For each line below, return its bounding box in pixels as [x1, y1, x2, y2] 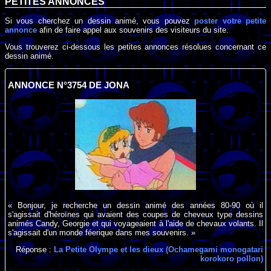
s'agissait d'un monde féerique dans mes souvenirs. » [8, 228, 196, 238]
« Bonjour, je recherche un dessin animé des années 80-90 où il [8, 201, 263, 211]
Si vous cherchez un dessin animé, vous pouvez [5, 16, 195, 25]
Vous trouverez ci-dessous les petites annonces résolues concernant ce [5, 42, 266, 52]
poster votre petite [194, 16, 267, 25]
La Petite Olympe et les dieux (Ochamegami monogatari [53, 245, 263, 255]
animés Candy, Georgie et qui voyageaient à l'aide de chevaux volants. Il [8, 219, 263, 229]
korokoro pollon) [200, 254, 263, 264]
